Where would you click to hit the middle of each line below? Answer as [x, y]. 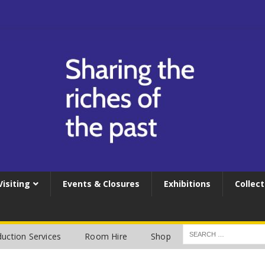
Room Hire [106, 236]
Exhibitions [187, 184]
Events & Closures [101, 184]
